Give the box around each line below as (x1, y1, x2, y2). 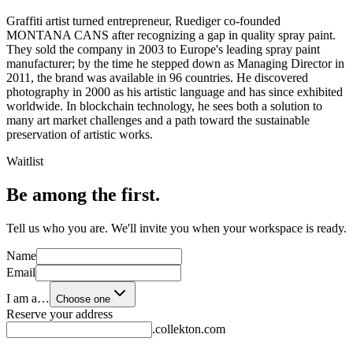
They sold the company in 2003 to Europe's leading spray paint (6, 42, 320, 56)
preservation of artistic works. (6, 127, 153, 141)
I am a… (6, 291, 50, 305)
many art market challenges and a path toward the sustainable (6, 113, 310, 127)
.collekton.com (152, 321, 225, 336)
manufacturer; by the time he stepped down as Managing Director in (6, 56, 344, 70)
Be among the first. (6, 184, 160, 205)
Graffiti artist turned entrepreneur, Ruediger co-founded (6, 13, 281, 28)
